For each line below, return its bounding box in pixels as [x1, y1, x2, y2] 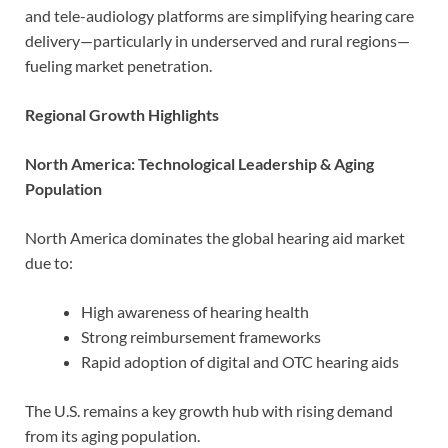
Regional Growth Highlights [25, 105, 219, 125]
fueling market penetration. [25, 56, 212, 76]
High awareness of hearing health [81, 302, 309, 322]
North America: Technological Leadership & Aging [25, 154, 374, 174]
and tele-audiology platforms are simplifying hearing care [25, 6, 414, 26]
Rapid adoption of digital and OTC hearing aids [81, 352, 399, 372]
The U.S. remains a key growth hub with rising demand [25, 401, 393, 421]
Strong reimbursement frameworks [81, 327, 321, 347]
